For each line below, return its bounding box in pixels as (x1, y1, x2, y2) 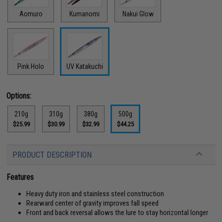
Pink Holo (17, 62, 45, 70)
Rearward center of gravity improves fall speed (26, 198, 159, 208)
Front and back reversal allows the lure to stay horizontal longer (26, 208, 209, 217)
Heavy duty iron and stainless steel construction (26, 189, 165, 198)
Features (6, 172, 34, 182)
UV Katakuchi (66, 62, 104, 70)
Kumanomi (69, 10, 100, 18)
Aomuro (19, 10, 43, 18)
